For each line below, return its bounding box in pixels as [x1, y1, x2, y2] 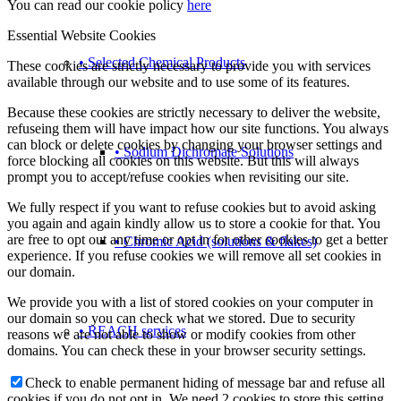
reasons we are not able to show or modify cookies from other [7, 326, 355, 342]
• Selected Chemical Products [79, 55, 245, 70]
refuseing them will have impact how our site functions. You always [7, 120, 388, 136]
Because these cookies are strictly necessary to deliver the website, [7, 104, 380, 120]
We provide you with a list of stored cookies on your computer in [7, 294, 373, 310]
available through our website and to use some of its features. [7, 73, 350, 90]
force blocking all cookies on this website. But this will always [7, 152, 359, 168]
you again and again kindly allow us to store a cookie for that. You [7, 215, 380, 231]
